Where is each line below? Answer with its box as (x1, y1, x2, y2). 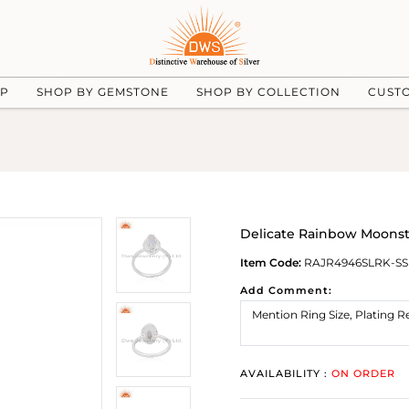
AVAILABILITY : (240, 367, 331, 380)
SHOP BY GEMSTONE (36, 84, 169, 99)
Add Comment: (240, 284, 332, 297)
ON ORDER (331, 367, 395, 380)
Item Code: (240, 256, 301, 269)
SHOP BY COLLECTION (195, 84, 341, 99)
